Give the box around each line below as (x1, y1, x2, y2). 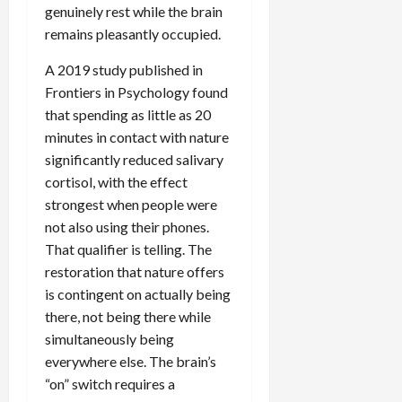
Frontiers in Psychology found (45, 83, 228, 100)
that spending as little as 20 (45, 105, 211, 123)
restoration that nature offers (45, 262, 224, 280)
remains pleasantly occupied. (45, 24, 221, 42)
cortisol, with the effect (45, 172, 188, 190)
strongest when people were (45, 195, 217, 213)
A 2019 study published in (45, 60, 203, 78)
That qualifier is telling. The (45, 240, 212, 258)
